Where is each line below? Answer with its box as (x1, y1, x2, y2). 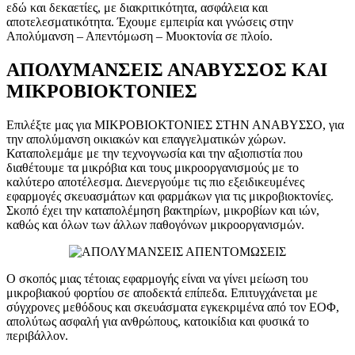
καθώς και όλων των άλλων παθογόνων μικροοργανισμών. (6, 217, 304, 231)
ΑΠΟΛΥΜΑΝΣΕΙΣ (6, 59, 167, 80)
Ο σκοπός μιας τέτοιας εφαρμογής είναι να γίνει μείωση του (6, 271, 308, 285)
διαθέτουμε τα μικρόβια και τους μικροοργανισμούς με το (6, 160, 299, 174)
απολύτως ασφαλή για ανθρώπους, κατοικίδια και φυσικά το (6, 314, 309, 328)
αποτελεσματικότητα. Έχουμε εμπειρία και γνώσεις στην (6, 15, 293, 29)
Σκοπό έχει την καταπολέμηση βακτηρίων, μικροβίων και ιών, (6, 203, 319, 217)
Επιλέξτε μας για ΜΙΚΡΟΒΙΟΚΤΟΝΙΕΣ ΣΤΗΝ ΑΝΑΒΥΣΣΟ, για (6, 117, 344, 132)
